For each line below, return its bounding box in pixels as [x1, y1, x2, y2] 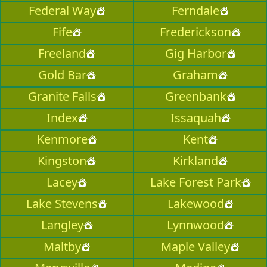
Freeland [38, 45, 86, 62]
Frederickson [160, 24, 231, 41]
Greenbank [164, 88, 226, 105]
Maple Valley [161, 238, 230, 255]
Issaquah [170, 110, 221, 126]
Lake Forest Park [150, 174, 241, 191]
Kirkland [173, 153, 218, 169]
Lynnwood [167, 217, 224, 234]
